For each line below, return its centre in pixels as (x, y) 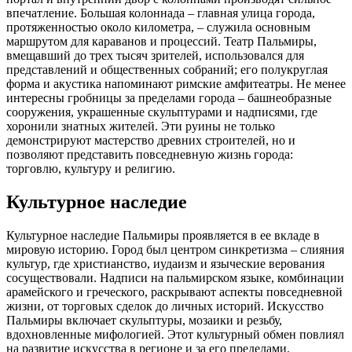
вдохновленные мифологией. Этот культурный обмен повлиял (175, 335)
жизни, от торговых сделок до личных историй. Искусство (165, 306)
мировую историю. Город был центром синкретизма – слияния (175, 250)
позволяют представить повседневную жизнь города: (150, 155)
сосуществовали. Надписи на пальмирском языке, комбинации (175, 278)
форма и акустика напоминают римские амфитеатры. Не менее (176, 84)
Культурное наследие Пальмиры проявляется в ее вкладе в (163, 236)
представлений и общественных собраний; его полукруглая (167, 70)
